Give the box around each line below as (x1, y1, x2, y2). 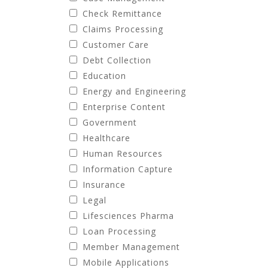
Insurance (83, 179, 126, 190)
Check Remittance (83, 8, 162, 19)
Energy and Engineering (83, 86, 186, 97)
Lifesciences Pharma (83, 210, 174, 221)
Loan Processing (83, 226, 156, 237)
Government (83, 117, 137, 128)
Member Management (83, 241, 180, 252)
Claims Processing (83, 23, 163, 35)
